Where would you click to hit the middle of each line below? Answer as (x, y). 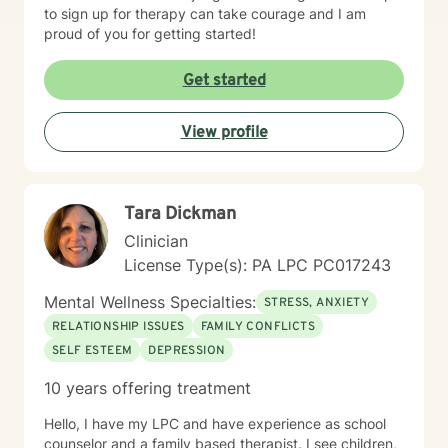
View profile (224, 133)
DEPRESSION (187, 351)
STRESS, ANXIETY (316, 303)
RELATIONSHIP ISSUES (118, 327)
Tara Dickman (180, 214)
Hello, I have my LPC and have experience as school (194, 423)
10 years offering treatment (147, 388)
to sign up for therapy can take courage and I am (205, 13)
